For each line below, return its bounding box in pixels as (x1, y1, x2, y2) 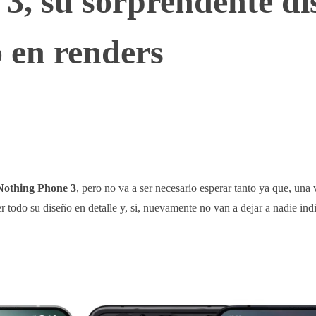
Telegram (133, 126, 163, 135)
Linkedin (218, 126, 248, 135)
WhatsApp (44, 126, 78, 135)
